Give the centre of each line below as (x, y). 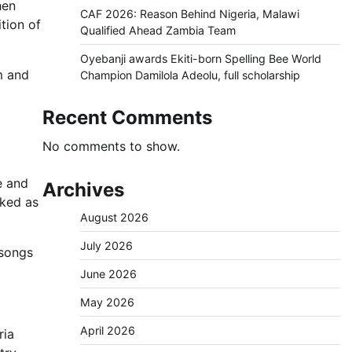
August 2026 (114, 217)
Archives (83, 190)
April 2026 (107, 330)
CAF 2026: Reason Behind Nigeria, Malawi (189, 14)
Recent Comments (127, 117)
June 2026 (108, 274)
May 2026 (107, 302)
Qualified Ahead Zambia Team (158, 30)
